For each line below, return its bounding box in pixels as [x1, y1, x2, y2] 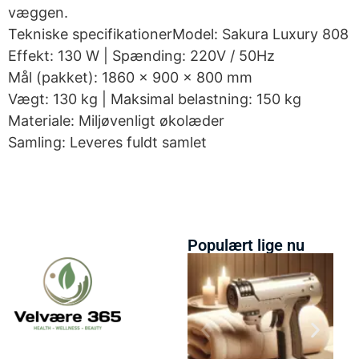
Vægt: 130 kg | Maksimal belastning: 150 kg [8, 91, 301, 108]
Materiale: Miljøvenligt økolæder [8, 112, 224, 130]
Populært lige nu [188, 235, 305, 255]
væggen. [8, 4, 68, 22]
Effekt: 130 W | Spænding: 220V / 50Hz [8, 47, 275, 65]
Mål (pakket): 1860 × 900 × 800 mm [8, 69, 252, 87]
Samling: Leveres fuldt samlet [8, 134, 207, 151]
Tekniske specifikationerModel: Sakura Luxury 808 [8, 26, 349, 43]
